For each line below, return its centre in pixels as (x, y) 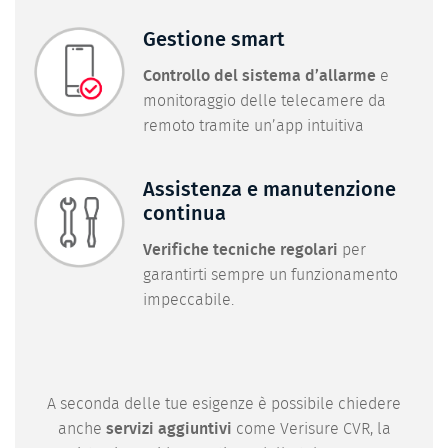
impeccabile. (188, 300)
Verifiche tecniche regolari (240, 250)
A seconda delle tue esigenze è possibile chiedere (224, 404)
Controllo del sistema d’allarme (259, 75)
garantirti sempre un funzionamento (270, 275)
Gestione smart (213, 39)
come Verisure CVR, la (311, 429)
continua (184, 214)
